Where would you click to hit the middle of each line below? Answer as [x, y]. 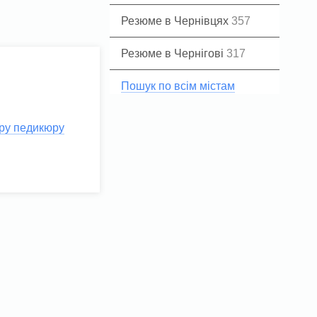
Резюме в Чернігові [174, 53]
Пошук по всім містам [178, 86]
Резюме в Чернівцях [176, 21]
